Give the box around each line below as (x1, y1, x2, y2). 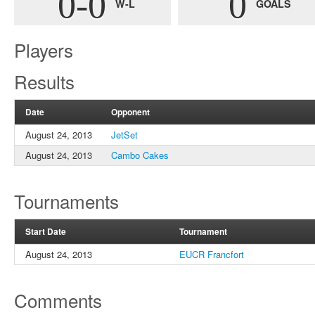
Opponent (111, 105, 150, 118)
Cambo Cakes (111, 148, 169, 162)
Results (14, 68, 75, 94)
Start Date (25, 225, 66, 238)
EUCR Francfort (179, 247, 244, 261)
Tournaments (14, 188, 119, 214)
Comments (14, 287, 102, 313)
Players (14, 37, 73, 63)
